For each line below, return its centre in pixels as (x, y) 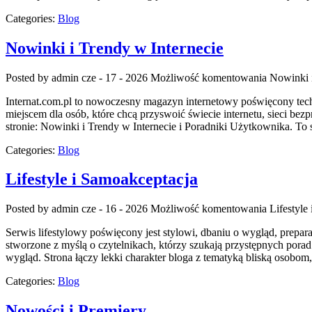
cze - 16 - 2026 (115, 209)
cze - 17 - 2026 (115, 77)
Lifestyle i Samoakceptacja (102, 179)
